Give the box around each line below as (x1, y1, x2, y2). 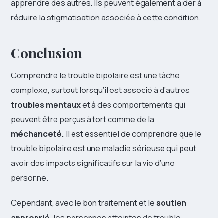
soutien (156, 197, 186, 209)
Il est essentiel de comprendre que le (64, 128, 201, 140)
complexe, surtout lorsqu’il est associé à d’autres (11, 84, 190, 96)
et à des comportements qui (81, 99, 185, 110)
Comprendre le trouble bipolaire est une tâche (11, 70, 180, 81)
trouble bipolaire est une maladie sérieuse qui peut (11, 143, 196, 154)
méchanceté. (11, 128, 64, 140)
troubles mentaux (11, 99, 81, 110)
